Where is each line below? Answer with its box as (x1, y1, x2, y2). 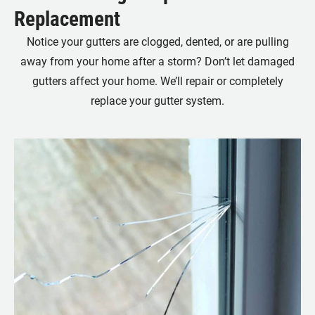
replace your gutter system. (91, 93, 224, 108)
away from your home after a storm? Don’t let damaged (20, 53, 295, 69)
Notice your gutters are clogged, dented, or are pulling (26, 34, 289, 49)
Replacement (14, 5, 120, 32)
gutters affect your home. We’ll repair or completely (32, 73, 283, 89)
